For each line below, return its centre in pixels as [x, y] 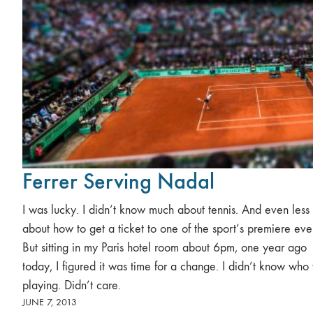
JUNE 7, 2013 [50, 302]
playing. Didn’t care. [72, 285]
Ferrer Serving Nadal [118, 181]
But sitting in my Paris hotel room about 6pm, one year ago [165, 248]
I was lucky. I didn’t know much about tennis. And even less [166, 210]
